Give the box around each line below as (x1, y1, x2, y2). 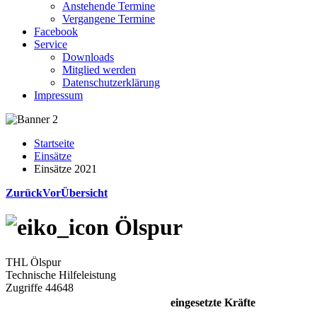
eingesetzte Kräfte (171, 296, 255, 309)
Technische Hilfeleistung (6, 268, 116, 281)
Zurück (6, 187, 42, 199)
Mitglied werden (62, 64, 136, 76)
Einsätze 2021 (34, 163, 97, 175)
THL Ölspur (6, 255, 61, 268)
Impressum (34, 89, 83, 101)
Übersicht (61, 187, 108, 199)
